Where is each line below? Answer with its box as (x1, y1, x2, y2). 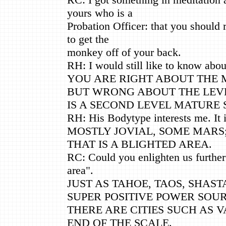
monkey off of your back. (67, 45, 181, 59)
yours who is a (67, 6, 133, 19)
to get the (67, 32, 109, 45)
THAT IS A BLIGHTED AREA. (67, 137, 212, 150)
